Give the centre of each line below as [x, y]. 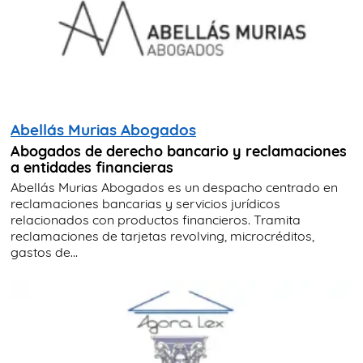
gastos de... [44, 252]
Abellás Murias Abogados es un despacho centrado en [174, 187]
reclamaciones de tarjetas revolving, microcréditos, [162, 235]
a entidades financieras [92, 167]
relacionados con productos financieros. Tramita [156, 219]
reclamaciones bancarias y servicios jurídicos [145, 203]
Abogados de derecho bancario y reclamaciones [179, 150]
